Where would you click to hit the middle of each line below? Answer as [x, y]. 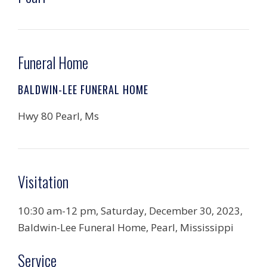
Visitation [43, 181]
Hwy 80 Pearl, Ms [58, 116]
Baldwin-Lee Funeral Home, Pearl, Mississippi [126, 227]
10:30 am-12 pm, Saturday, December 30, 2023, [130, 211]
